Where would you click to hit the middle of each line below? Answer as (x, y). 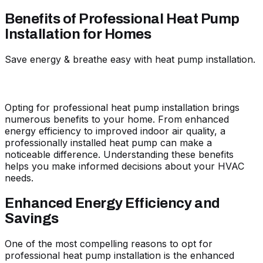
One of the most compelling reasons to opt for (109, 243)
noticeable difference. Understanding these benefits (119, 154)
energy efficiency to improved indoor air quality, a (115, 131)
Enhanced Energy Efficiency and (112, 203)
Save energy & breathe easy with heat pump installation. (130, 59)
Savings (32, 218)
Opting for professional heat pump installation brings (122, 107)
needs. (19, 178)
